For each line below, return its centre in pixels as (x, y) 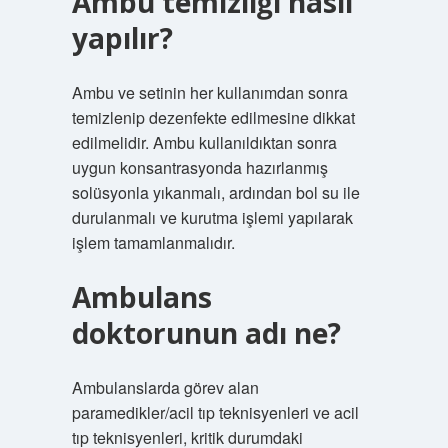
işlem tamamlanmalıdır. (153, 242)
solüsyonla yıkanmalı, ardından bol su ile (215, 192)
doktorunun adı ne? (206, 333)
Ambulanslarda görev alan (165, 387)
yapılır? (122, 38)
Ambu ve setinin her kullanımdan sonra (209, 92)
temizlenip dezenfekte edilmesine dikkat (213, 117)
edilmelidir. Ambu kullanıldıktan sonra (204, 142)
